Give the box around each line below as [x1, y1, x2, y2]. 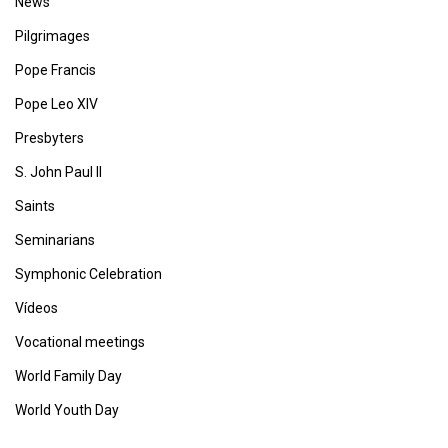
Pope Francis [15, 62, 96, 78]
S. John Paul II [15, 164, 102, 180]
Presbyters [15, 130, 84, 146]
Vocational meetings [15, 334, 145, 350]
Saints [15, 198, 55, 214]
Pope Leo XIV [15, 96, 98, 112]
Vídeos [15, 300, 58, 316]
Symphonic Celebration [15, 266, 162, 282]
